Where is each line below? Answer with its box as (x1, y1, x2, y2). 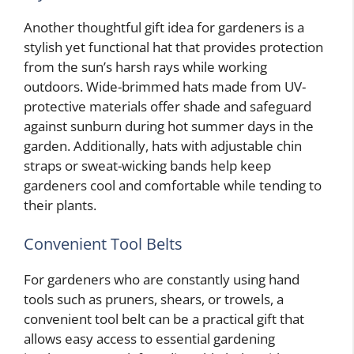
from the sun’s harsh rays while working (24, 57, 267, 76)
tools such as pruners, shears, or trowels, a (24, 290, 284, 309)
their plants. (24, 195, 96, 214)
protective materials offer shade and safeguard (24, 96, 311, 115)
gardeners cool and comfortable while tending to (24, 175, 322, 194)
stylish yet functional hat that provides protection (24, 37, 323, 56)
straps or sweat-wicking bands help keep (24, 156, 271, 175)
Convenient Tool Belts (24, 233, 183, 255)
